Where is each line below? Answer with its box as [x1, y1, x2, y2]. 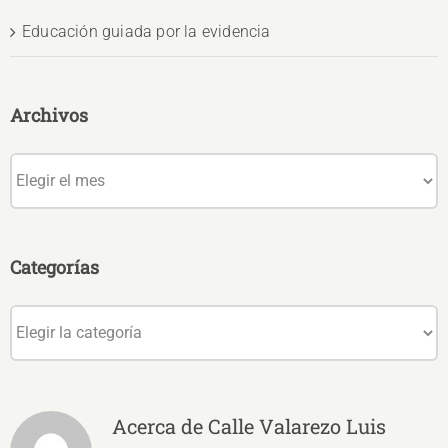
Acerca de [112, 412, 208, 439]
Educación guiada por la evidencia [22, 21, 271, 41]
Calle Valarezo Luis [208, 412, 386, 439]
